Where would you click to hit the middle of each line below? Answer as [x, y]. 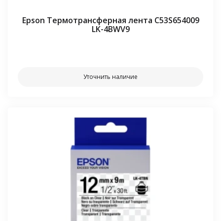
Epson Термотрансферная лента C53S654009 [110, 20]
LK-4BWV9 [110, 29]
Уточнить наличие [110, 76]
